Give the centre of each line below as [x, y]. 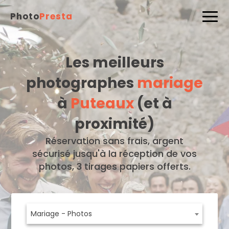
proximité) [114, 124]
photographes [82, 83]
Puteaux [102, 104]
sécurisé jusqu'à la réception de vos [114, 154]
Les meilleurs [114, 63]
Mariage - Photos [62, 214]
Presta [56, 16]
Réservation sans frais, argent [114, 141]
